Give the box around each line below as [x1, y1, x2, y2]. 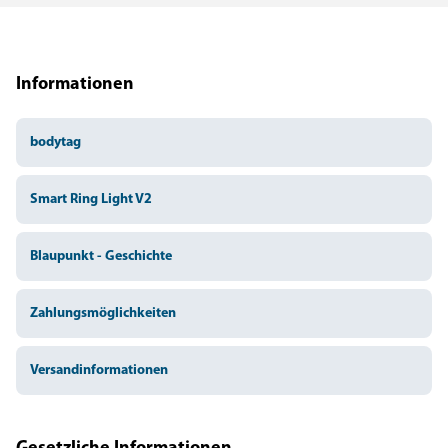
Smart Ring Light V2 [30, 192, 152, 207]
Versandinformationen [30, 363, 168, 378]
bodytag [30, 135, 81, 150]
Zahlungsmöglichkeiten [30, 306, 176, 321]
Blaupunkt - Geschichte [30, 249, 172, 264]
